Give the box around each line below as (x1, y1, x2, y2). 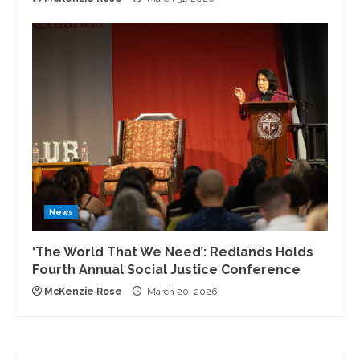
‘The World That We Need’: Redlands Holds (32, 244, 313, 260)
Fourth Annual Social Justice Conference (32, 262, 301, 278)
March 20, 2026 (145, 286, 217, 298)
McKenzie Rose (44, 286, 122, 298)
